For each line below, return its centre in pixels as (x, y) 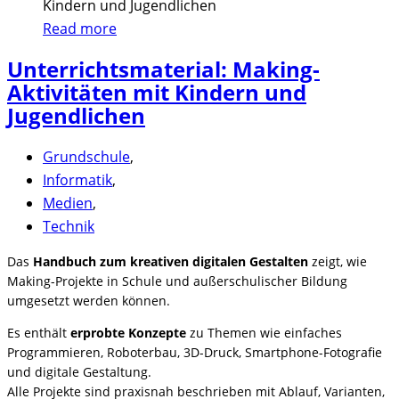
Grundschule (86, 156)
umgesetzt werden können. (89, 300)
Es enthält (39, 332)
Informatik (77, 179)
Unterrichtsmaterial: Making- (163, 69)
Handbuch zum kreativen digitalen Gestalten (171, 261)
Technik (69, 226)
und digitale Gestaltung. (79, 371)
